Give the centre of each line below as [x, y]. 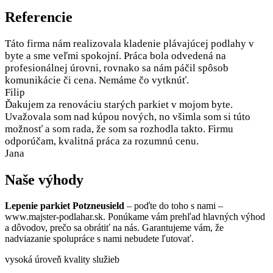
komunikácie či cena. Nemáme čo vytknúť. [97, 80]
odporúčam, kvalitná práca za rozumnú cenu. [102, 141]
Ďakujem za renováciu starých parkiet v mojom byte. [119, 105]
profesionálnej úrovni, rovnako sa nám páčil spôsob [117, 68]
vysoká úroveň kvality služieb [62, 260]
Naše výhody [44, 180]
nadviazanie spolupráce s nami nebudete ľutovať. [99, 239]
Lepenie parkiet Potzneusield [65, 206]
